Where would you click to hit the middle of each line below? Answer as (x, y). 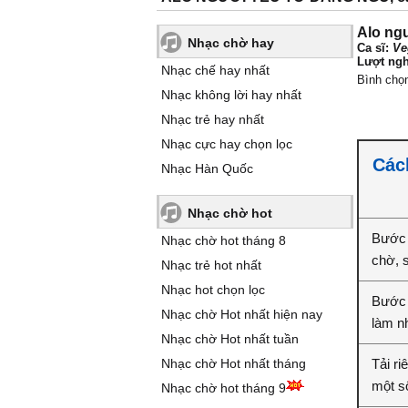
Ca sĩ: (375, 48)
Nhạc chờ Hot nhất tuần (230, 339)
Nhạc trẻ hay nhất (213, 119)
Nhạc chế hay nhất (215, 70)
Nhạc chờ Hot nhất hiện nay (242, 314)
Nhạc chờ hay (231, 43)
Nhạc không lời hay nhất (231, 95)
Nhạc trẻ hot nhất (211, 265)
